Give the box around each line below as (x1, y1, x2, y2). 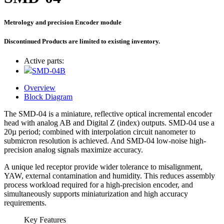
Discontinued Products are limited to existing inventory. (4, 37, 160, 45)
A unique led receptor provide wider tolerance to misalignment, (4, 162, 202, 171)
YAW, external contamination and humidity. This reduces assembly (4, 171, 215, 180)
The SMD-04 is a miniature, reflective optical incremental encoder (4, 109, 212, 118)
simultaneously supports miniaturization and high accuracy (4, 189, 188, 198)
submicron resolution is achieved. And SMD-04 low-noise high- (4, 136, 206, 145)
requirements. (4, 198, 46, 207)
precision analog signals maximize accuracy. (4, 145, 143, 154)
